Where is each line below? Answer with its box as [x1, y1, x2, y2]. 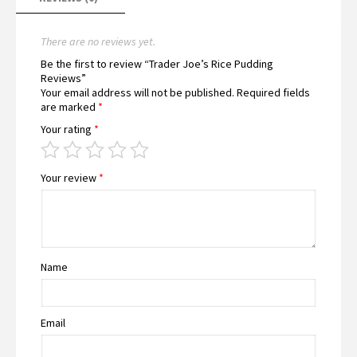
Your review [41, 170, 99, 185]
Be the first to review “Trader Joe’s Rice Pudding [41, 56, 273, 71]
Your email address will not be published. [41, 84, 234, 100]
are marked [41, 99, 98, 114]
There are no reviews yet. [41, 33, 155, 49]
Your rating [41, 121, 94, 136]
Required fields [237, 84, 310, 100]
